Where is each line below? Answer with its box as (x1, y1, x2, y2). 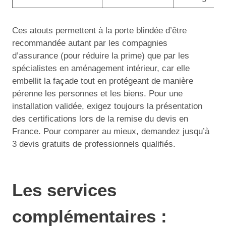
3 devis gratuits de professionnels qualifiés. (12, 139, 176, 149)
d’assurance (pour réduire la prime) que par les (12, 51, 189, 61)
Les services (12, 180, 117, 200)
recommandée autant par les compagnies (12, 38, 167, 48)
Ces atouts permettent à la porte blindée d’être (12, 26, 187, 35)
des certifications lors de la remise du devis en (12, 114, 188, 124)
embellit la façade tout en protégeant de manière (12, 76, 193, 86)
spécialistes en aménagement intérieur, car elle (12, 64, 190, 73)
